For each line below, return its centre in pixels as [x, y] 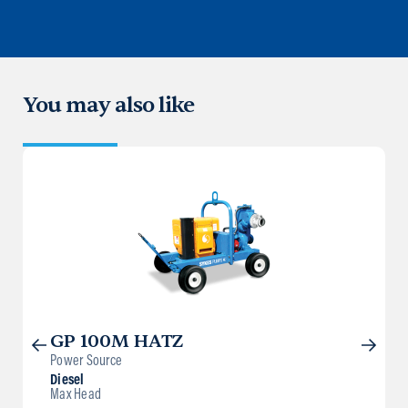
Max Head [76, 395]
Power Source [86, 361]
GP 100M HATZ [117, 341]
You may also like [108, 105]
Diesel [67, 380]
